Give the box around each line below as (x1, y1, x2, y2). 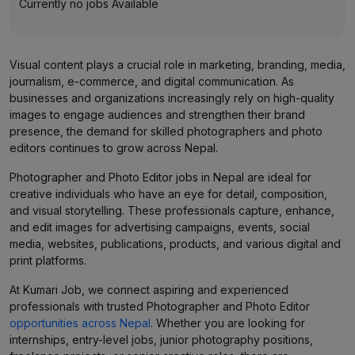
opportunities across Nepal (10, 316, 151, 330)
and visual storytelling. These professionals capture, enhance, (10, 204, 334, 217)
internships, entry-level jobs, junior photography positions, (10, 333, 313, 346)
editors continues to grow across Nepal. (10, 141, 218, 155)
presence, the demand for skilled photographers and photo (10, 124, 323, 138)
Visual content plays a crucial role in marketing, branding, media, (10, 58, 345, 71)
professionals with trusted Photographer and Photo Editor (10, 300, 310, 313)
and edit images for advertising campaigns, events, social (10, 220, 310, 234)
